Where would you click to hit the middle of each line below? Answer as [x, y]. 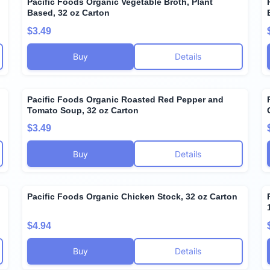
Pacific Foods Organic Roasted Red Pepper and [126, 99]
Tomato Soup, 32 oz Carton [83, 110]
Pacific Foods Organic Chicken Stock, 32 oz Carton [133, 197]
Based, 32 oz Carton [69, 13]
